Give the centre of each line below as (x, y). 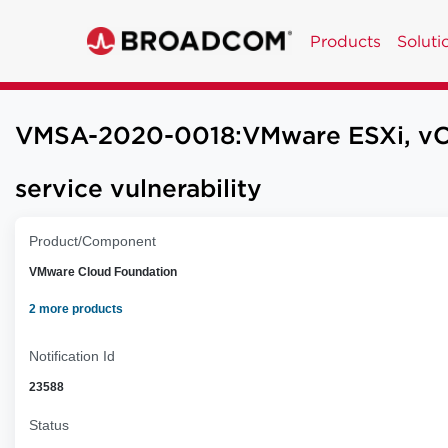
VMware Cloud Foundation (103, 272)
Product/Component (92, 241)
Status (49, 425)
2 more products (76, 309)
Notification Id (72, 356)
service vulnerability (138, 190)
